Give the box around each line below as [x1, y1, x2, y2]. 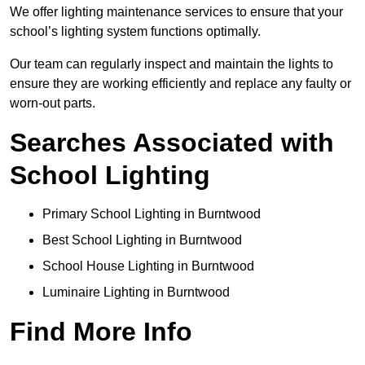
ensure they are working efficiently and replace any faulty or [10, 77, 351, 91]
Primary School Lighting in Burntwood [42, 207, 261, 222]
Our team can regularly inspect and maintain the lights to [10, 57, 333, 72]
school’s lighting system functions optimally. [10, 24, 261, 39]
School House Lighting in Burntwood [42, 259, 254, 274]
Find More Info [10, 317, 192, 347]
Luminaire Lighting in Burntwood [42, 285, 230, 300]
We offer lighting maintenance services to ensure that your [10, 5, 343, 20]
